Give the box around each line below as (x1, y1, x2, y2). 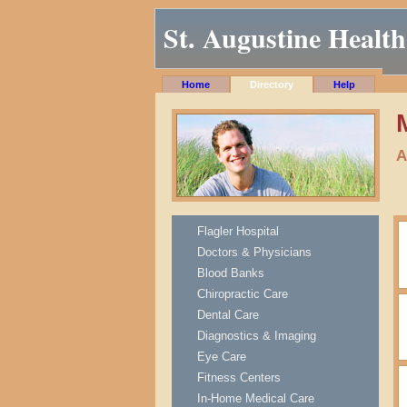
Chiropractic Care (196, 287, 288, 301)
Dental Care (196, 308, 259, 322)
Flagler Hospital (196, 224, 279, 238)
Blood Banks (196, 266, 264, 280)
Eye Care (196, 350, 246, 363)
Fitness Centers (196, 371, 281, 384)
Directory (249, 79, 293, 90)
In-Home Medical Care (196, 392, 314, 405)
